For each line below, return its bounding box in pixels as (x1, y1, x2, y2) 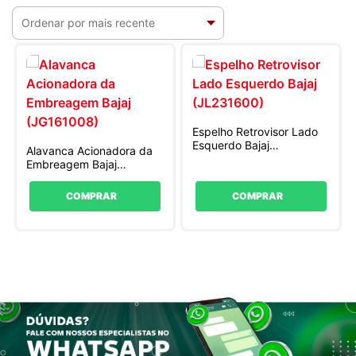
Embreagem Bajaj (26, 157, 118, 171)
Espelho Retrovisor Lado (192, 124, 319, 138)
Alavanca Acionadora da (26, 143, 153, 157)
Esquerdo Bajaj (192, 137, 270, 152)
